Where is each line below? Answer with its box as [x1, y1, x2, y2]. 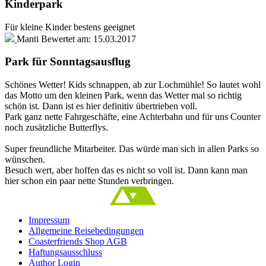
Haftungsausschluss [28, 246, 102, 257]
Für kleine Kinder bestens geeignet [5, 21, 135, 32]
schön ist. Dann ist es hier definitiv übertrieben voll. [5, 101, 197, 112]
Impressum [28, 214, 69, 225]
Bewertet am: [41, 33, 91, 44]
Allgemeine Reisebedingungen [28, 225, 144, 236]
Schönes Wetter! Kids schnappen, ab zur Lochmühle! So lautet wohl [5, 80, 261, 90]
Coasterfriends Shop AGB [28, 236, 127, 246]
